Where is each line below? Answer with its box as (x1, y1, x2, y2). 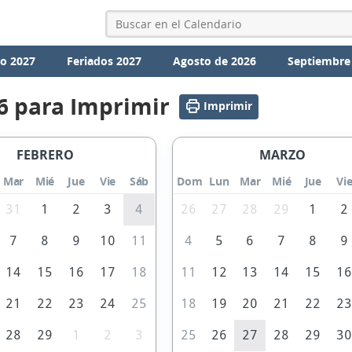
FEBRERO (16, 146, 75, 164)
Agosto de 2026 (173, 53, 257, 68)
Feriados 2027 (66, 53, 141, 68)
